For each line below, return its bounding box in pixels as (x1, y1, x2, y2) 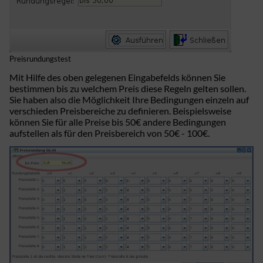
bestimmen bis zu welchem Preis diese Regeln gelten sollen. (9, 82, 246, 94)
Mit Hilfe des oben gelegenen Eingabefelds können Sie (9, 71, 225, 83)
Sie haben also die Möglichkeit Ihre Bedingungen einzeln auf (9, 93, 249, 105)
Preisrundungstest (9, 54, 71, 64)
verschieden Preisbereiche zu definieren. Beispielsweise (9, 104, 231, 116)
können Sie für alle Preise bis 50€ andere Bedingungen (9, 116, 226, 127)
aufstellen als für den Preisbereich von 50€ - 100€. (9, 127, 210, 139)
